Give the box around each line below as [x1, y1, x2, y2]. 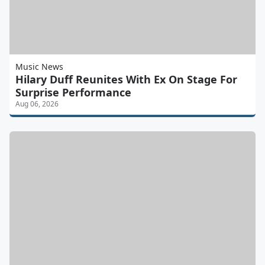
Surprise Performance [15, 85, 131, 99]
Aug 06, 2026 [15, 98, 59, 109]
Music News [15, 60, 63, 72]
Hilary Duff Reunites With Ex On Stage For [15, 72, 237, 86]
